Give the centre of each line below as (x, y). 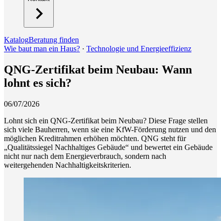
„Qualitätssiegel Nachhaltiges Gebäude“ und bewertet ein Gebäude (108, 147)
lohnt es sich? (38, 83)
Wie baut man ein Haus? (42, 49)
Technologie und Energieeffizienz (139, 49)
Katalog (16, 40)
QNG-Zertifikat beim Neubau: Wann (98, 69)
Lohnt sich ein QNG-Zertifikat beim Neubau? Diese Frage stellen (106, 120)
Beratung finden (54, 40)
